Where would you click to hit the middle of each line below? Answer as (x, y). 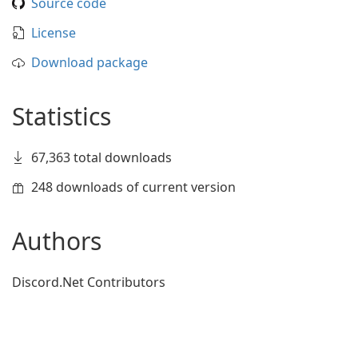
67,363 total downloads (101, 157)
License (54, 33)
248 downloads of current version (133, 187)
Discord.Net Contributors (89, 282)
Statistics (62, 116)
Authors (57, 241)
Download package (89, 62)
